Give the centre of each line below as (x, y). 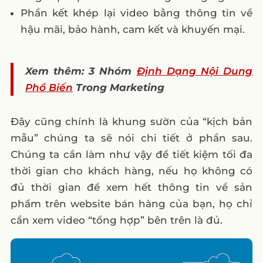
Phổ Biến (49, 87)
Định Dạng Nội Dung (195, 71)
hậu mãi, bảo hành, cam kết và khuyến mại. (132, 29)
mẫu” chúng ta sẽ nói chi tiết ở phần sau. (131, 138)
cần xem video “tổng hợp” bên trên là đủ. (116, 220)
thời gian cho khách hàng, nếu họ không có (131, 171)
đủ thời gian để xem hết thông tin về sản (131, 187)
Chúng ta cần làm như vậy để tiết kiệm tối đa (131, 154)
